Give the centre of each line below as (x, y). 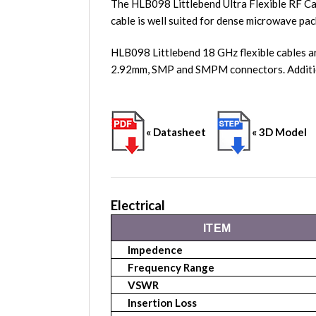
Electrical (138, 206)
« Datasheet (181, 132)
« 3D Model (279, 132)
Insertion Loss (161, 303)
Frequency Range (170, 268)
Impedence (154, 250)
